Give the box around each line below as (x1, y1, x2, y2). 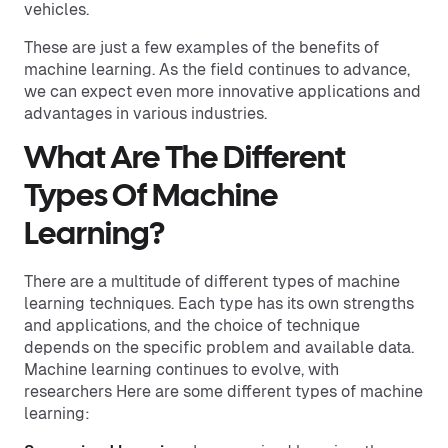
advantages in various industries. (24, 104, 267, 123)
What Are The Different (24, 145, 346, 174)
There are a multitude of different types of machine (24, 272, 400, 291)
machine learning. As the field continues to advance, (24, 60, 410, 79)
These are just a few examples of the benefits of (24, 38, 379, 57)
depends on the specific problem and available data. (24, 338, 414, 357)
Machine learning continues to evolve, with (24, 360, 339, 379)
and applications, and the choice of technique (24, 316, 360, 335)
